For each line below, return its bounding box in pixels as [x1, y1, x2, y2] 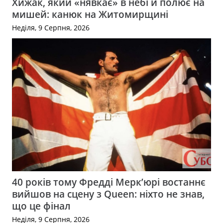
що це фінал [12, 199, 71, 213]
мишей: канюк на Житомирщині [12, 7, 168, 21]
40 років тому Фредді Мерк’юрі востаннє [12, 175, 206, 189]
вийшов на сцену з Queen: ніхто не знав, [12, 187, 205, 201]
